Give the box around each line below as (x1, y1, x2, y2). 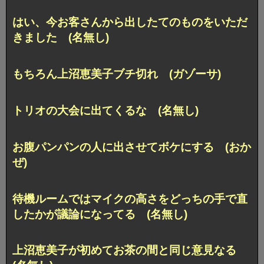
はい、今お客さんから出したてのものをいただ (12, 15, 247, 28)
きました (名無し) (12, 31, 109, 44)
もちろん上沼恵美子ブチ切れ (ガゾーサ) (12, 67, 221, 80)
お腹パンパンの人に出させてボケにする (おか (12, 140, 251, 153)
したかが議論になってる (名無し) (12, 207, 187, 220)
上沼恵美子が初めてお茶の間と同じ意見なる (12, 244, 247, 257)
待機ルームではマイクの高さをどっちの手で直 (12, 192, 247, 205)
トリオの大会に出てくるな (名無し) (12, 104, 199, 117)
